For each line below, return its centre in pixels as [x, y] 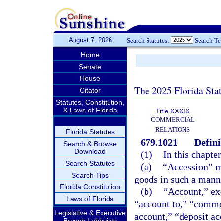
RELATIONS [173, 129]
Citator [90, 90]
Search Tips [90, 175]
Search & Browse [90, 144]
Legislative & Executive [90, 213]
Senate [90, 67]
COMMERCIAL [173, 120]
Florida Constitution [90, 187]
